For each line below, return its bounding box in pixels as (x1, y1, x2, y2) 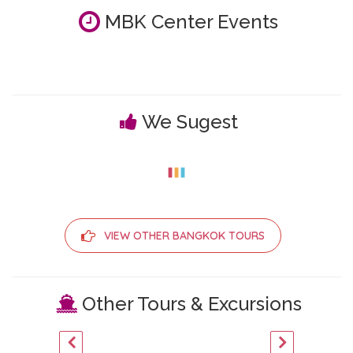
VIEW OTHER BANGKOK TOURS (103, 228, 265, 243)
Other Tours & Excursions (76, 292, 302, 315)
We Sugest (141, 110, 238, 133)
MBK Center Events (100, 9, 278, 33)
